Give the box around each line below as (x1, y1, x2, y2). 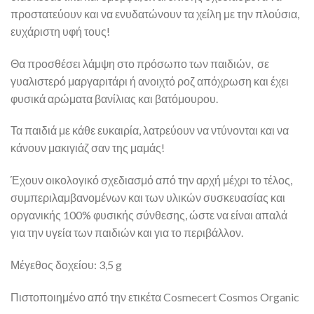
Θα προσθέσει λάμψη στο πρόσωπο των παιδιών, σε (11, 56, 269, 70)
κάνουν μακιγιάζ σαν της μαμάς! (11, 141, 165, 155)
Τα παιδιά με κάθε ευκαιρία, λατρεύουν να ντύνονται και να (11, 123, 289, 137)
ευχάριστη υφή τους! (11, 24, 110, 38)
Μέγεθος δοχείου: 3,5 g (11, 257, 122, 271)
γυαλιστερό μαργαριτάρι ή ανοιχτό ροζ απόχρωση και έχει (11, 74, 289, 88)
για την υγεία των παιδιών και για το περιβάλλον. (11, 226, 243, 240)
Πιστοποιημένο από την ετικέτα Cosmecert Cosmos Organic (11, 289, 299, 303)
